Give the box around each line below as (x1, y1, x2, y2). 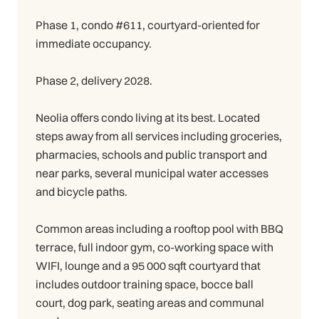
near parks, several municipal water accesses (36, 166, 268, 181)
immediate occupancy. (36, 36, 152, 51)
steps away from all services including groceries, (36, 129, 282, 144)
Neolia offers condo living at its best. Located (36, 110, 260, 125)
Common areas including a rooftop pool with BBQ (36, 221, 283, 236)
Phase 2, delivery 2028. (36, 73, 152, 88)
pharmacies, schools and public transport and (36, 147, 267, 162)
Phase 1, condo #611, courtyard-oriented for (36, 18, 260, 33)
